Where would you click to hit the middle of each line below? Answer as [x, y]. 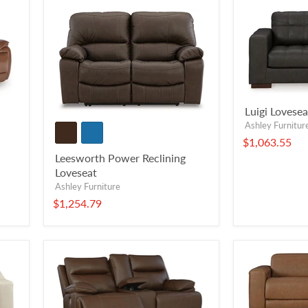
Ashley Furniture [88, 187]
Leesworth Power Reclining [120, 158]
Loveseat [76, 173]
